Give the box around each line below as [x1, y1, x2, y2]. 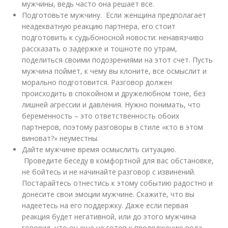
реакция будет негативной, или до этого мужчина [22, 212, 196, 221]
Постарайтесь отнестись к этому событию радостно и [22, 178, 213, 188]
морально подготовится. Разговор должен [22, 77, 173, 87]
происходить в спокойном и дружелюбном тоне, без [22, 89, 206, 98]
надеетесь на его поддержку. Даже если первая [22, 201, 189, 210]
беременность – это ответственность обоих [22, 111, 180, 121]
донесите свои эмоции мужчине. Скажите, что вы [22, 189, 195, 199]
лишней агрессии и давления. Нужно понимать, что [22, 100, 201, 109]
